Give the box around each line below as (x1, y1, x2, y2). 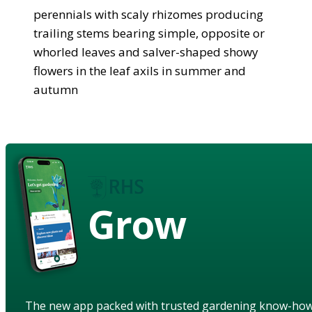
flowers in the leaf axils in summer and (33, 62, 246, 79)
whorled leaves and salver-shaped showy (33, 43, 258, 60)
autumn (33, 81, 78, 97)
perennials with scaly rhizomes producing (33, 6, 263, 22)
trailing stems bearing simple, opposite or (33, 24, 265, 41)
